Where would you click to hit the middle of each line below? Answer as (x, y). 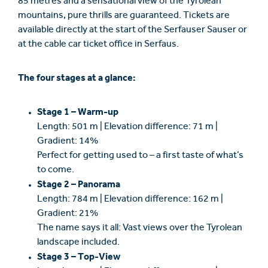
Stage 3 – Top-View (79, 257)
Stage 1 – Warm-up (78, 112)
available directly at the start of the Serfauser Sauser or (133, 31)
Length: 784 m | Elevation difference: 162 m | (130, 200)
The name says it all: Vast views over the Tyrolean (140, 229)
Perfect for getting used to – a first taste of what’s (140, 156)
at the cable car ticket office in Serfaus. (98, 45)
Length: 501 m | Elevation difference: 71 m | (127, 128)
